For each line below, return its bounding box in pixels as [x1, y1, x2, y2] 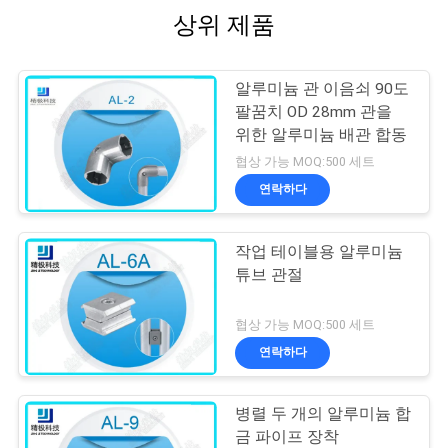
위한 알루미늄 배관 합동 [235, 125, 408, 144]
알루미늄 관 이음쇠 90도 [235, 79, 410, 98]
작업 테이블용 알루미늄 [235, 242, 404, 261]
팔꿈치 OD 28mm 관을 [235, 102, 393, 121]
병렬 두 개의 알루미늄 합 [235, 405, 412, 424]
